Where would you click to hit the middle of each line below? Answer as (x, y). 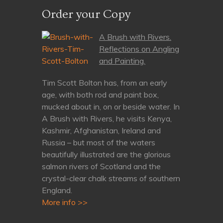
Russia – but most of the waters (99, 142)
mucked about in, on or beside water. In (111, 107)
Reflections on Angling (139, 49)
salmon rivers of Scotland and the (101, 166)
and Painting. (122, 61)
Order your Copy (86, 14)
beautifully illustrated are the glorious (106, 154)
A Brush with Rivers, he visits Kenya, (107, 118)
